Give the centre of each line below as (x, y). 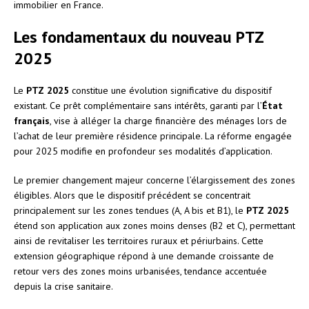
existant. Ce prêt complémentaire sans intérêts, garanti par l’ (138, 105)
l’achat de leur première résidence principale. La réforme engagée (153, 136)
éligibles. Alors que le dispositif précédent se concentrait (132, 195)
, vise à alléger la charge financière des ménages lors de (168, 120)
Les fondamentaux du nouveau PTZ (139, 37)
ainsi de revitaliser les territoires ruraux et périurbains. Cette (139, 240)
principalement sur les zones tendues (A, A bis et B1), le (130, 210)
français (32, 120)
